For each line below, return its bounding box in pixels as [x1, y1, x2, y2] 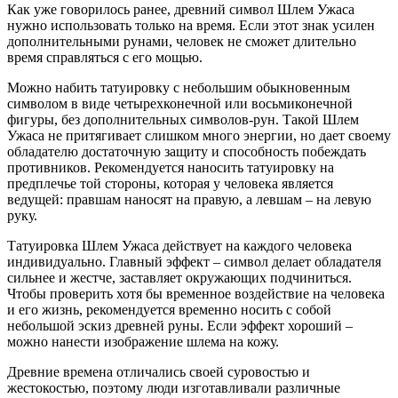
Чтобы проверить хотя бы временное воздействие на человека [7, 286, 385, 301]
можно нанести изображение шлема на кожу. [7, 334, 279, 349]
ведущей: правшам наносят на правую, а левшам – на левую [7, 192, 371, 207]
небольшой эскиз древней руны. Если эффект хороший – [7, 318, 353, 333]
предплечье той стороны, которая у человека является [7, 176, 333, 191]
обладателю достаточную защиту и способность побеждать [7, 144, 366, 159]
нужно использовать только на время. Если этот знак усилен [7, 18, 375, 33]
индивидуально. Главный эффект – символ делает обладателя [7, 254, 381, 269]
